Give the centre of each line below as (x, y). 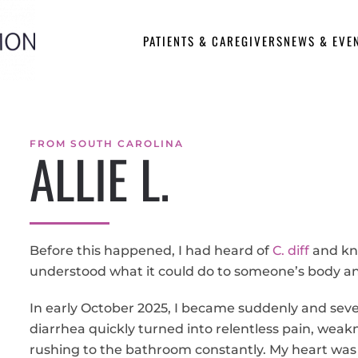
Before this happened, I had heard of (151, 251)
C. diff (291, 251)
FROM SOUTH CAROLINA (107, 143)
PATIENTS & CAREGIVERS (213, 41)
